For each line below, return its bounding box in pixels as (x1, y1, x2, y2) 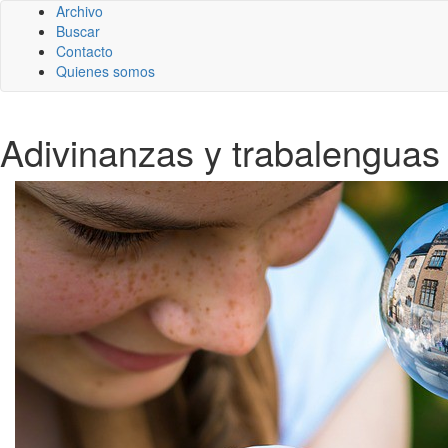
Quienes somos (56, 61, 155, 81)
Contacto (56, 41, 113, 61)
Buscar (56, 21, 100, 41)
